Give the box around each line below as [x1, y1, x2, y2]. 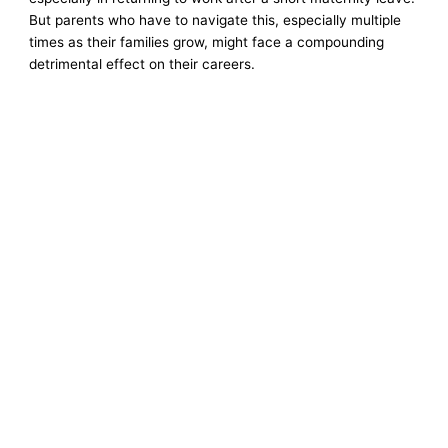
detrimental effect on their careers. [29, 55, 260, 72]
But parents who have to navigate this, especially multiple [29, 11, 402, 28]
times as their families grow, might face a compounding [29, 33, 385, 50]
